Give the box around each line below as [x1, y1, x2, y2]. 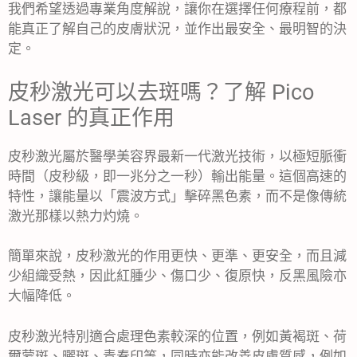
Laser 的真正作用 [8, 104, 175, 131]
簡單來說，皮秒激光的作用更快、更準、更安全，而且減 [8, 248, 347, 265]
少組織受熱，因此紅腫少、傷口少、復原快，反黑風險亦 [8, 268, 347, 284]
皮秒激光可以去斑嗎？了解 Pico [8, 79, 314, 105]
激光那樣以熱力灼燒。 [8, 207, 143, 224]
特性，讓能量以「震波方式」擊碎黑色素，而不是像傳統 [8, 187, 347, 204]
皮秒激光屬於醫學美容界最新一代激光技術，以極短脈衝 [8, 147, 347, 164]
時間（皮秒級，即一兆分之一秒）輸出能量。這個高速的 [8, 167, 347, 184]
